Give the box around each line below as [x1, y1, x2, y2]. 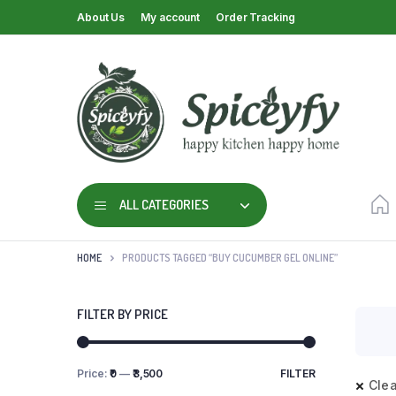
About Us [77, 10, 126, 24]
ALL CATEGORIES [119, 196, 209, 214]
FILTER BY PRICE [77, 305, 168, 323]
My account [141, 10, 201, 24]
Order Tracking [216, 10, 295, 24]
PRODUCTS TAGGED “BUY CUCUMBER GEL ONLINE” [122, 251, 338, 265]
